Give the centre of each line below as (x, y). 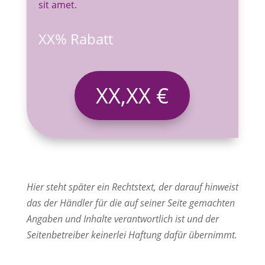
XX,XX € (132, 95)
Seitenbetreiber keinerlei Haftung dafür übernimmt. (132, 235)
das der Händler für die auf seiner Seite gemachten (130, 203)
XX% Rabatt (75, 39)
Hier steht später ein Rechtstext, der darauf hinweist (132, 187)
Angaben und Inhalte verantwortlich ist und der (122, 219)
